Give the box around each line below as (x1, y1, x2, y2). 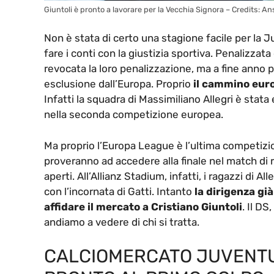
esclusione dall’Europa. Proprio (44, 78, 193, 91)
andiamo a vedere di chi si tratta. (44, 215, 199, 228)
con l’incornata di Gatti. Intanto (44, 185, 194, 198)
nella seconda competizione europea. (44, 108, 223, 121)
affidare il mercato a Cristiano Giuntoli (44, 200, 242, 213)
